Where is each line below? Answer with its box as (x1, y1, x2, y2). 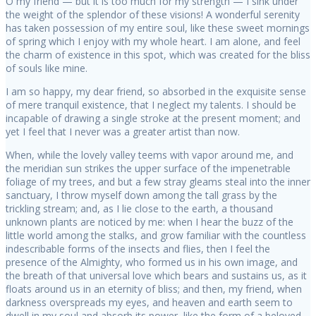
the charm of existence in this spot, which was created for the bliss (6, 48, 310, 62)
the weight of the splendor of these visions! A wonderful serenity (6, 8, 300, 22)
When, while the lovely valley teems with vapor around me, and (6, 148, 293, 162)
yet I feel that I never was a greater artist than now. (6, 125, 240, 139)
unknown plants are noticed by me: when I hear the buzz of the (6, 215, 293, 229)
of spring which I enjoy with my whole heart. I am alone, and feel (6, 35, 300, 49)
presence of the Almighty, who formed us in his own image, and (6, 255, 298, 269)
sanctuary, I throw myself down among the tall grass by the (6, 188, 277, 202)
